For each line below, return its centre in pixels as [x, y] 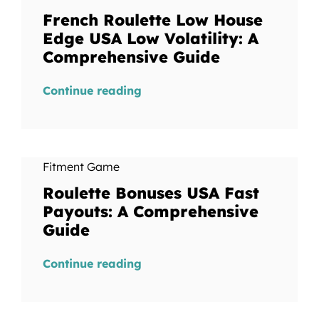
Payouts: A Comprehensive [150, 212]
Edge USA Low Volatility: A [150, 39]
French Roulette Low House [152, 20]
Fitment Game [81, 167]
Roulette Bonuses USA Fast [151, 193]
